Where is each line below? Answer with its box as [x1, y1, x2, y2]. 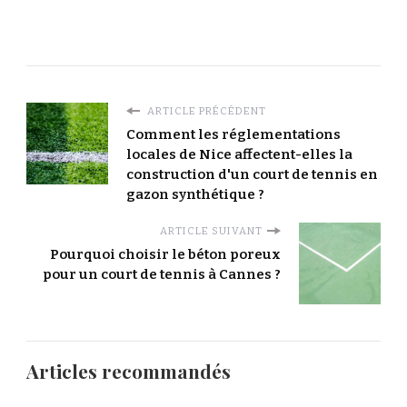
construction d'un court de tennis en [126, 166, 378, 184]
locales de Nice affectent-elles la [126, 146, 352, 164]
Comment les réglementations [126, 126, 341, 144]
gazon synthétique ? [126, 186, 264, 203]
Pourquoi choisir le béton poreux [50, 246, 281, 263]
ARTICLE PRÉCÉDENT [144, 104, 266, 118]
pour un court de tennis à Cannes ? [43, 266, 281, 283]
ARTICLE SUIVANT [160, 224, 263, 238]
